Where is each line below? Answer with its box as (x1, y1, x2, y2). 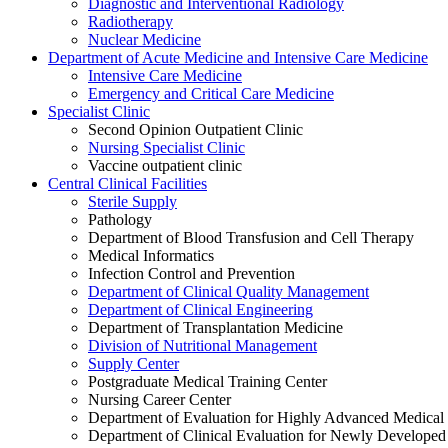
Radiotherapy (88, 13, 173, 30)
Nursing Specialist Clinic (88, 139, 245, 156)
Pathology (88, 211, 152, 228)
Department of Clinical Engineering (88, 301, 313, 318)
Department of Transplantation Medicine (88, 319, 343, 336)
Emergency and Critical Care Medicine (88, 85, 334, 102)
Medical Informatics (88, 247, 214, 264)
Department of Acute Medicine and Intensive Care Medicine (48, 49, 428, 66)
